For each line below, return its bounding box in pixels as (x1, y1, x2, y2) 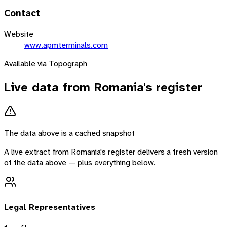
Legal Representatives (4, 201, 95, 212)
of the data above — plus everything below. (4, 157, 156, 168)
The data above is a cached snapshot (4, 128, 135, 139)
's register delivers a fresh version (100, 146, 218, 158)
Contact (4, 7, 40, 19)
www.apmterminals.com (24, 39, 108, 50)
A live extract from (4, 146, 71, 158)
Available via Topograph (4, 58, 87, 69)
